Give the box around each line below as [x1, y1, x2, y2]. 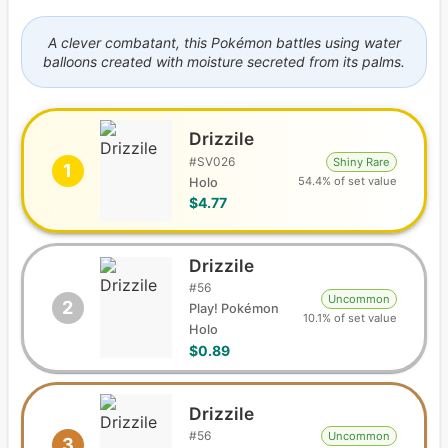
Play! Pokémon [189, 301, 280, 317]
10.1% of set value [302, 310, 397, 325]
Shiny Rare [332, 154, 390, 169]
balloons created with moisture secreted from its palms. [43, 53, 405, 70]
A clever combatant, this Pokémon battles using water [47, 34, 401, 51]
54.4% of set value [297, 173, 397, 188]
